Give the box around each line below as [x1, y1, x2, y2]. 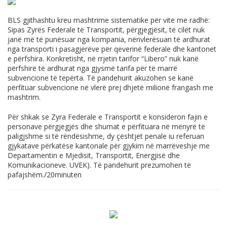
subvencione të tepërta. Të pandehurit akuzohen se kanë [8, 72, 194, 83]
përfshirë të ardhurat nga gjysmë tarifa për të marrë [8, 63, 177, 73]
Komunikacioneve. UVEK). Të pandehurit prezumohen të [8, 160, 191, 170]
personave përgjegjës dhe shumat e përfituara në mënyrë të [8, 121, 205, 131]
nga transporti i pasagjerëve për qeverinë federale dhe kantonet [8, 44, 216, 54]
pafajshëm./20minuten [8, 169, 82, 179]
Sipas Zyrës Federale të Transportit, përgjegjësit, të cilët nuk [8, 24, 205, 34]
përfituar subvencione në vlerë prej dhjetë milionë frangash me [8, 82, 213, 92]
